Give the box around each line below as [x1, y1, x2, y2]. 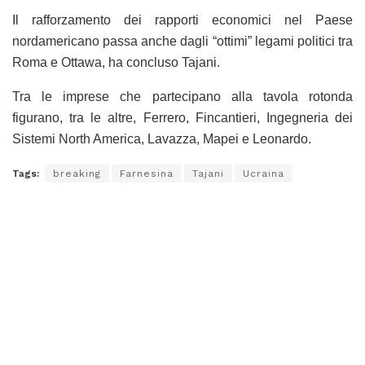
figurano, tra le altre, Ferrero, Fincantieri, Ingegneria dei [12, 111, 353, 125]
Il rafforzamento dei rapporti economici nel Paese [12, 13, 353, 28]
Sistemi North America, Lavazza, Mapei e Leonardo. [12, 132, 311, 147]
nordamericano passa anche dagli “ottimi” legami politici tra [12, 34, 353, 49]
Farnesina [120, 168, 174, 180]
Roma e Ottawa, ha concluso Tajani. [12, 55, 220, 70]
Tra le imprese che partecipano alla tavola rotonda [12, 90, 353, 104]
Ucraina [243, 168, 284, 180]
